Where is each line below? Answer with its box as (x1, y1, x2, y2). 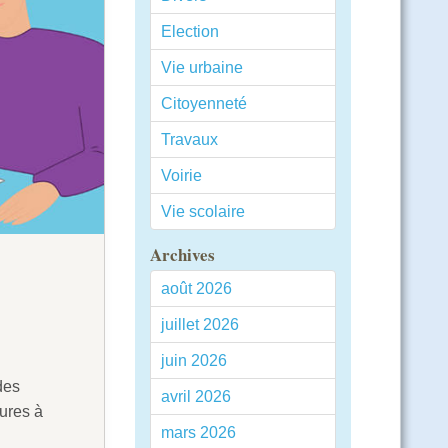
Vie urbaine (160, 59, 243, 76)
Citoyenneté (160, 95, 247, 112)
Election (160, 23, 219, 40)
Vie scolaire (160, 203, 245, 220)
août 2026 (160, 280, 232, 297)
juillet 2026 (160, 316, 239, 333)
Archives (149, 242, 215, 267)
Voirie (160, 167, 202, 184)
